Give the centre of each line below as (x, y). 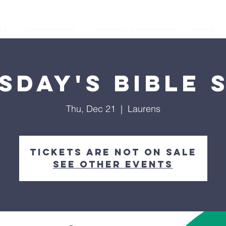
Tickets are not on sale (113, 152)
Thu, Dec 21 (91, 109)
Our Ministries (49, 30)
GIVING (203, 30)
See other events (113, 164)
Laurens (144, 109)
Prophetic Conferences (134, 30)
